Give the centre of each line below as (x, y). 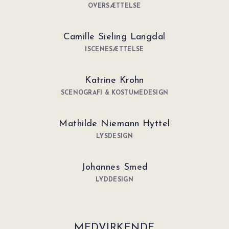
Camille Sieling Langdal (114, 37)
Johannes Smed (114, 167)
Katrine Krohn (114, 80)
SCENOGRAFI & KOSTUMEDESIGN (114, 93)
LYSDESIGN (114, 136)
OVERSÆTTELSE (114, 6)
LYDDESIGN (114, 180)
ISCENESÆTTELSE (114, 49)
